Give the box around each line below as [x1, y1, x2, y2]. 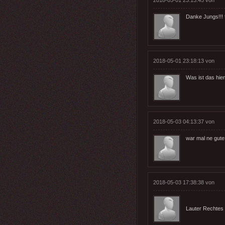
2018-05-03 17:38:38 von [153, 179, 214, 185]
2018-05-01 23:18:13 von [153, 57, 214, 64]
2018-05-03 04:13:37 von [153, 118, 214, 125]
